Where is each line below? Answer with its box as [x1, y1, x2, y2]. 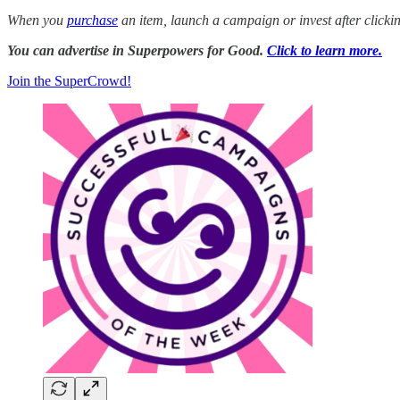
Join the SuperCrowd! [7, 72, 131, 88]
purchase [67, 12, 118, 28]
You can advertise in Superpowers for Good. [7, 42, 267, 58]
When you [7, 12, 67, 28]
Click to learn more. [267, 42, 382, 58]
